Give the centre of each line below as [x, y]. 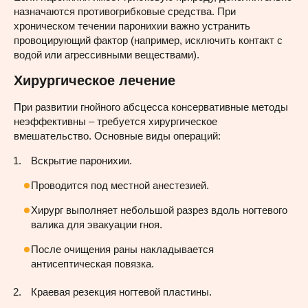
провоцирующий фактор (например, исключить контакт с [148, 40]
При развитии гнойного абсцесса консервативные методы [151, 107]
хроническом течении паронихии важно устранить [132, 25]
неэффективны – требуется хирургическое [115, 121]
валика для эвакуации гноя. [97, 224]
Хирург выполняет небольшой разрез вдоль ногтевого [159, 210]
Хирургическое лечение [95, 80]
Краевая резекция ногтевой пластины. [121, 291]
